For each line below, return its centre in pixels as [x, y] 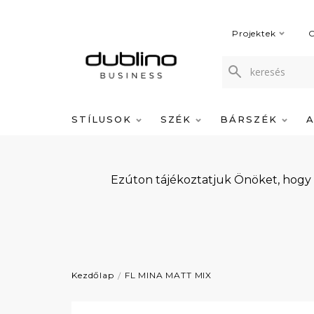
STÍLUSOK [104, 119]
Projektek [254, 33]
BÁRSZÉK [251, 119]
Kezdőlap [93, 275]
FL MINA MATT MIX [168, 275]
